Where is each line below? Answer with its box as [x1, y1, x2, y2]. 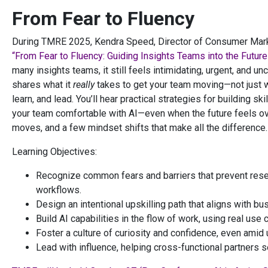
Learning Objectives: [12, 146, 97, 158]
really [73, 79, 95, 91]
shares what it [12, 79, 73, 91]
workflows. [36, 184, 81, 196]
